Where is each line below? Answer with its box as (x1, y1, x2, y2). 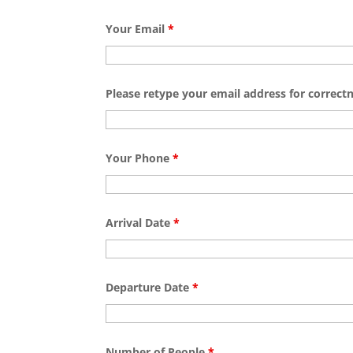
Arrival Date (106, 215, 174, 231)
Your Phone (106, 150, 173, 166)
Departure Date (106, 280, 193, 295)
